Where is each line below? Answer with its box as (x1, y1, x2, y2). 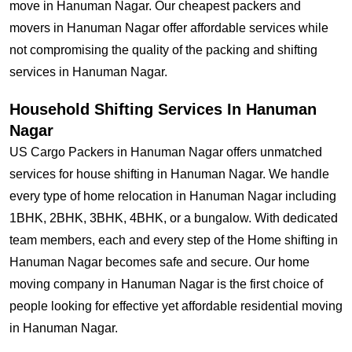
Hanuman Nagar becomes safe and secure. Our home (9, 255, 310, 269)
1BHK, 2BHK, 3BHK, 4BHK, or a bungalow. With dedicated (9, 211, 338, 225)
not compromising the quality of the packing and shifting (9, 43, 317, 57)
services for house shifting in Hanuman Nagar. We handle (9, 167, 329, 181)
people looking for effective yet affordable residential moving (9, 299, 343, 313)
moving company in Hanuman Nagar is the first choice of (9, 277, 323, 291)
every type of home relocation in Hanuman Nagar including (9, 189, 336, 203)
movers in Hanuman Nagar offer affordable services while (9, 21, 328, 35)
